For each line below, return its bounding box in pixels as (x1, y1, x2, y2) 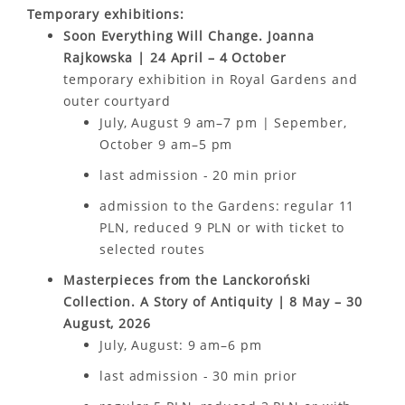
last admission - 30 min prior (99, 367, 298, 384)
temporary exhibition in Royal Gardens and (63, 71, 358, 88)
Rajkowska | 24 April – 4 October (63, 49, 287, 66)
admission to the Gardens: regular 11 (99, 197, 355, 214)
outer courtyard (63, 92, 171, 109)
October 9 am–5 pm (99, 136, 233, 153)
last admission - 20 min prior (99, 166, 298, 184)
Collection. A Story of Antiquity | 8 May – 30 (63, 293, 363, 310)
